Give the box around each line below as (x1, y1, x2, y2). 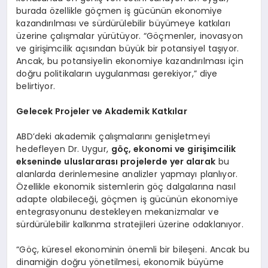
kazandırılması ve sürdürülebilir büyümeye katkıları (16, 17, 230, 30)
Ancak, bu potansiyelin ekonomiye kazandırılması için (16, 55, 243, 68)
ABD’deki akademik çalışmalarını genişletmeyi (16, 130, 211, 143)
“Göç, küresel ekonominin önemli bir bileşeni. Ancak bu (16, 243, 250, 256)
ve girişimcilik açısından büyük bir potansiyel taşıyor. (16, 42, 239, 55)
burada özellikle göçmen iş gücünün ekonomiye (16, 5, 223, 17)
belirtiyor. (16, 80, 55, 93)
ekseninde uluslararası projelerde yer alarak (16, 156, 215, 168)
